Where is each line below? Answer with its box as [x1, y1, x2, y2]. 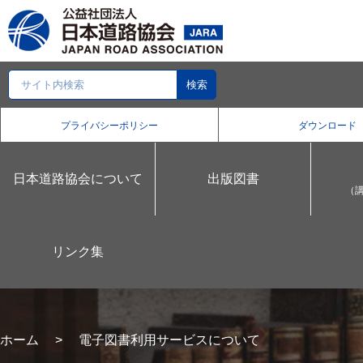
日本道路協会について [12, 172, 143, 186]
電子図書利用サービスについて [79, 333, 260, 347]
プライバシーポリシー [60, 120, 158, 131]
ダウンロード [297, 120, 357, 131]
